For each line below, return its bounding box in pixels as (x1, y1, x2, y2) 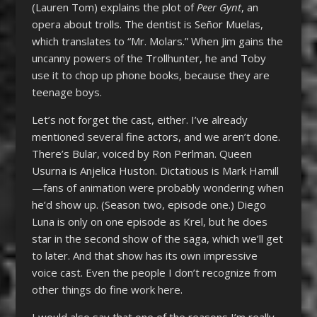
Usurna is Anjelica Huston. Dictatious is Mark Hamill (31, 163, 279, 178)
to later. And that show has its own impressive (31, 248, 258, 263)
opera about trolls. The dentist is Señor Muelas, (31, 16, 263, 31)
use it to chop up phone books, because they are (31, 67, 270, 82)
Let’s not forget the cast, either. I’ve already (31, 112, 248, 127)
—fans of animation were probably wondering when (31, 180, 284, 195)
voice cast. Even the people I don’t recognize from (31, 265, 277, 279)
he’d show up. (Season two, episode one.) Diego (31, 197, 266, 212)
